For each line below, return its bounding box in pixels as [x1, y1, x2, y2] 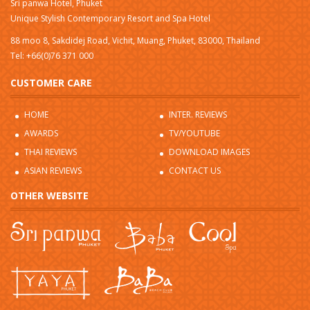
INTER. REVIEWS [169, 108, 227, 120]
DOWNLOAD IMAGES [169, 145, 250, 158]
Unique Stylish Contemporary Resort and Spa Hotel [10, 12, 210, 24]
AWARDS [24, 127, 58, 139]
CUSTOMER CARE [10, 75, 92, 89]
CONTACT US [169, 164, 221, 176]
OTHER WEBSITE [10, 188, 89, 202]
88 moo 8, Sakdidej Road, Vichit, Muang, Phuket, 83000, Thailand [10, 34, 260, 46]
